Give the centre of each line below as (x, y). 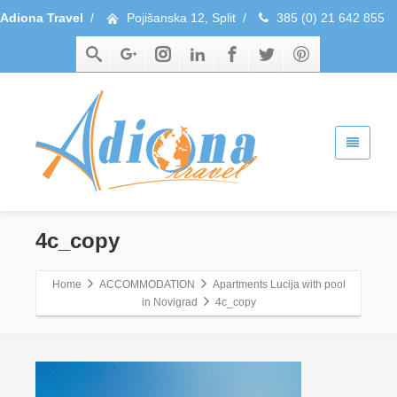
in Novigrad (169, 302)
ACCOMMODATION (147, 284)
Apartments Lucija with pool (279, 284)
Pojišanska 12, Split (181, 18)
